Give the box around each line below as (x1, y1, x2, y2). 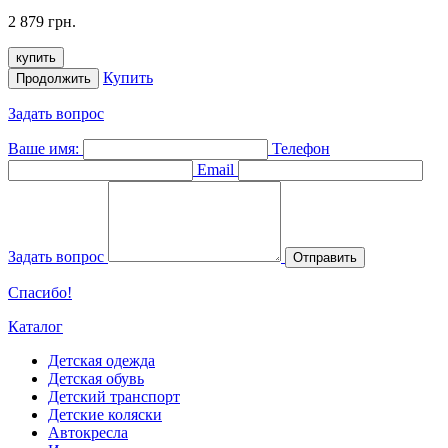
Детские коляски (48, 405, 162, 423)
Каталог (8, 317, 63, 335)
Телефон (272, 139, 330, 157)
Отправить (293, 249, 357, 265)
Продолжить (16, 70, 91, 86)
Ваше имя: (8, 139, 79, 157)
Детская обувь (48, 369, 144, 387)
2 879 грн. (8, 12, 76, 30)
